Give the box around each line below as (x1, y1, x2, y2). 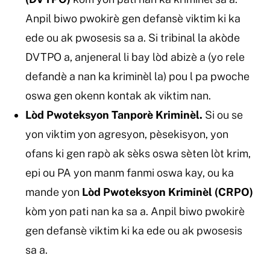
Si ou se (202, 108, 243, 121)
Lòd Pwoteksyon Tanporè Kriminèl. (25, 108, 202, 121)
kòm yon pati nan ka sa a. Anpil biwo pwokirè (25, 204, 245, 218)
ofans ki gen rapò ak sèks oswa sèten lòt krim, (25, 146, 251, 160)
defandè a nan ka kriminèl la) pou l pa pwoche (25, 69, 250, 83)
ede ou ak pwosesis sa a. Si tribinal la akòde (25, 31, 240, 44)
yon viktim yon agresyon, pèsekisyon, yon (25, 127, 228, 140)
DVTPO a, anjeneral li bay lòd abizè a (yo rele (25, 50, 245, 63)
